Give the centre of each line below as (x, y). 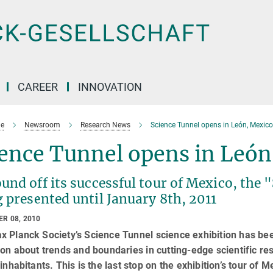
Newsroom (42, 125)
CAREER (38, 87)
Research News (105, 125)
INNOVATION (110, 87)
